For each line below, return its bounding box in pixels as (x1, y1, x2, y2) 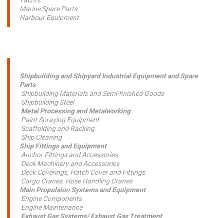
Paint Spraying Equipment (19, 116, 101, 124)
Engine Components (19, 195, 83, 202)
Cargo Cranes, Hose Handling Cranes (19, 177, 134, 185)
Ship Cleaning (19, 133, 63, 141)
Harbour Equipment (19, 14, 79, 21)
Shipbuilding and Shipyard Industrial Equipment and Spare (19, 72, 198, 80)
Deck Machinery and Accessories (19, 160, 121, 167)
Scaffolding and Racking (19, 125, 96, 132)
